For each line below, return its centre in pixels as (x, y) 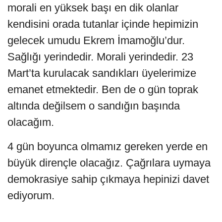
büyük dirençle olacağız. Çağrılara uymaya (109, 163)
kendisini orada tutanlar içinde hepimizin (103, 24)
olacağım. (31, 122)
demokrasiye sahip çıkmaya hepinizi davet (108, 179)
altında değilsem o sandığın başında (94, 106)
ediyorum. (31, 195)
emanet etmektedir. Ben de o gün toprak (103, 89)
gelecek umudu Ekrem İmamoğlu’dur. (96, 40)
